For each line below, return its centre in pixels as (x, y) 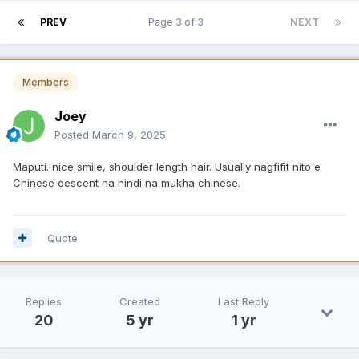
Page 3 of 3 (178, 22)
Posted (73, 134)
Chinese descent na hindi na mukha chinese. (127, 182)
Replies (44, 301)
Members (46, 83)
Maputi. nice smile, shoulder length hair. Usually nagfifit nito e (167, 166)
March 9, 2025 (129, 134)
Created (140, 301)
